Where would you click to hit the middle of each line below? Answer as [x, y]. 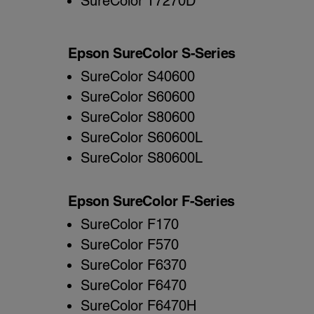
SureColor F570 [129, 244]
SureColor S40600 [137, 76]
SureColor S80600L [141, 157]
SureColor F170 [129, 224]
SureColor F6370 [133, 265]
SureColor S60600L [141, 137]
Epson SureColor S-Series [152, 53]
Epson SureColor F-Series [151, 201]
